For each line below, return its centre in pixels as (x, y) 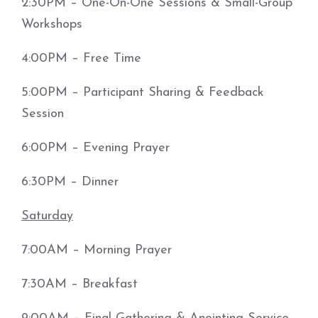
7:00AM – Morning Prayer (97, 250)
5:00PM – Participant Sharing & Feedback (143, 93)
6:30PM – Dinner (70, 182)
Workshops (52, 24)
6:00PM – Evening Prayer (95, 148)
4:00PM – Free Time (81, 59)
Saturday (47, 216)
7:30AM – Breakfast (79, 284)
